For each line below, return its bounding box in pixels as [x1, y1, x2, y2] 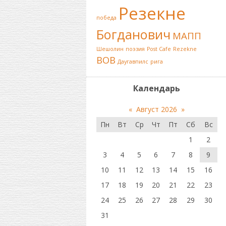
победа [96, 14, 117, 21]
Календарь [133, 83, 180, 94]
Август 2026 [136, 104, 177, 114]
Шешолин [96, 45, 124, 52]
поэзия [125, 45, 145, 52]
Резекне [118, 2, 186, 25]
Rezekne [173, 45, 197, 52]
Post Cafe [146, 45, 171, 52]
